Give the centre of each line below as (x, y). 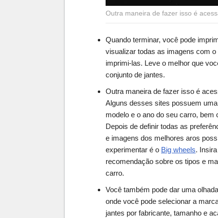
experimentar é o (133, 150)
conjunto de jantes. (135, 75)
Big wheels (178, 150)
